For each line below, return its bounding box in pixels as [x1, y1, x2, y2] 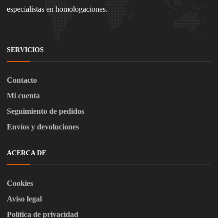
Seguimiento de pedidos [7, 107, 84, 116]
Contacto [7, 76, 37, 85]
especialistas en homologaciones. [7, 5, 108, 14]
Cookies [7, 179, 33, 188]
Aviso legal [7, 195, 42, 203]
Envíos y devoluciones [7, 123, 79, 131]
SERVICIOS [7, 46, 44, 54]
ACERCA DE [7, 149, 46, 157]
